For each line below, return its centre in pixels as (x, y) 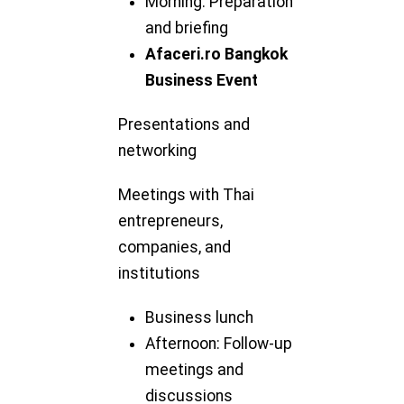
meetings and (195, 369)
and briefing (187, 28)
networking (158, 150)
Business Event (202, 80)
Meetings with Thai (187, 194)
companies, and (175, 247)
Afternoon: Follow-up (219, 343)
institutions (160, 273)
